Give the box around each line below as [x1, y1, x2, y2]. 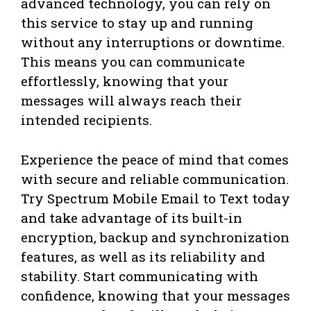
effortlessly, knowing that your [21, 72, 228, 90]
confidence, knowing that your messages [21, 286, 290, 304]
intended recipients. [21, 111, 152, 129]
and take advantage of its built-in [21, 208, 242, 226]
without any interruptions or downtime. [21, 33, 285, 51]
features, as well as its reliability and [21, 247, 265, 265]
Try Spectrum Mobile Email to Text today [21, 189, 290, 207]
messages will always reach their [21, 92, 242, 110]
